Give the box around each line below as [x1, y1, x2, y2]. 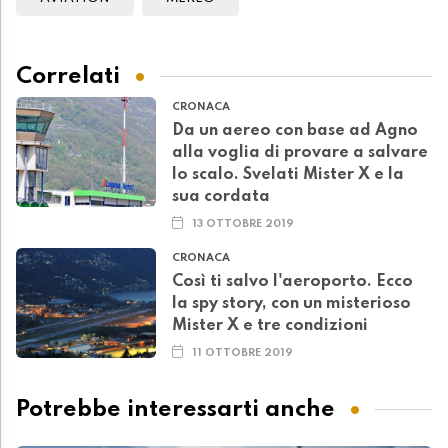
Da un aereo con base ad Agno [172, 123, 418, 140]
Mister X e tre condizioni [172, 318, 368, 335]
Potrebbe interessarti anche [16, 397, 335, 421]
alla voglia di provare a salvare [172, 145, 428, 162]
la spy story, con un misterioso [172, 296, 411, 313]
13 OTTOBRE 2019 [192, 219, 295, 230]
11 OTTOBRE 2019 [192, 348, 294, 359]
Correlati [16, 64, 120, 88]
